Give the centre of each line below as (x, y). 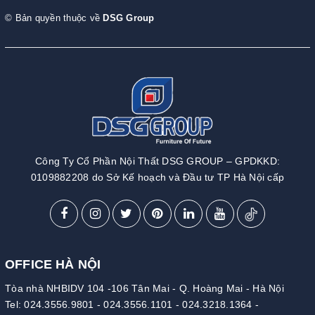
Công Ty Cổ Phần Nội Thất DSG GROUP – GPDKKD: (157, 161)
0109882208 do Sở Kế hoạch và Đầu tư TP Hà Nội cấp (157, 177)
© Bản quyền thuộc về (54, 18)
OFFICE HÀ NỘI (53, 264)
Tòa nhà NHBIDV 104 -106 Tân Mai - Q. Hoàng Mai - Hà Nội (144, 288)
